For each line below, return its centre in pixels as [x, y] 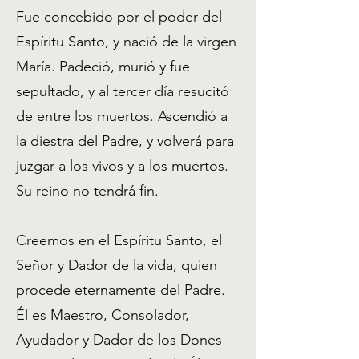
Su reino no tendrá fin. [89, 191]
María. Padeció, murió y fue [103, 67]
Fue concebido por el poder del [119, 17]
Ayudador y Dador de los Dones [119, 340]
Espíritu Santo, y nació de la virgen [126, 42]
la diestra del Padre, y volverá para [125, 141]
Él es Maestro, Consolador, [103, 315]
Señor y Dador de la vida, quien [117, 265]
